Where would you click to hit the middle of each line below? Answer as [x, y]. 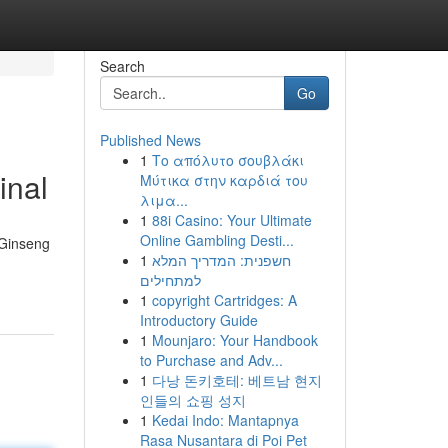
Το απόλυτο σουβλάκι [227, 160]
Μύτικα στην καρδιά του [223, 180]
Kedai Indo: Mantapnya [225, 420]
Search [122, 66]
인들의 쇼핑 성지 [192, 400]
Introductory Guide [198, 320]
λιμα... [163, 200]
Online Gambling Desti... [216, 240]
